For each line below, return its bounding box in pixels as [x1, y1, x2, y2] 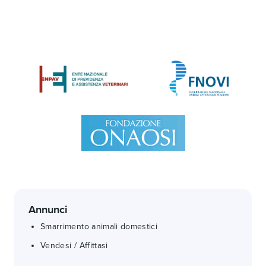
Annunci [28, 203, 68, 216]
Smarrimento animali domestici [40, 221, 158, 232]
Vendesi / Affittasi [40, 240, 108, 251]
